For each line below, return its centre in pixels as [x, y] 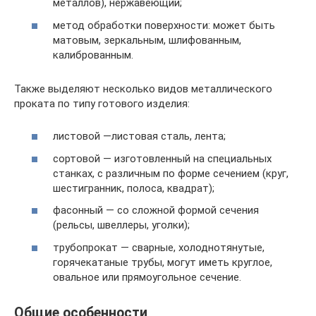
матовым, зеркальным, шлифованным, [147, 40]
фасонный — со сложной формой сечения [156, 210]
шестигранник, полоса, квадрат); [134, 188]
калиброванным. [93, 55]
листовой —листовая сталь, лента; [139, 136]
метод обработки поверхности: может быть [164, 25]
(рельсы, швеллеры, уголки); [121, 225]
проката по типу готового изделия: [102, 103]
